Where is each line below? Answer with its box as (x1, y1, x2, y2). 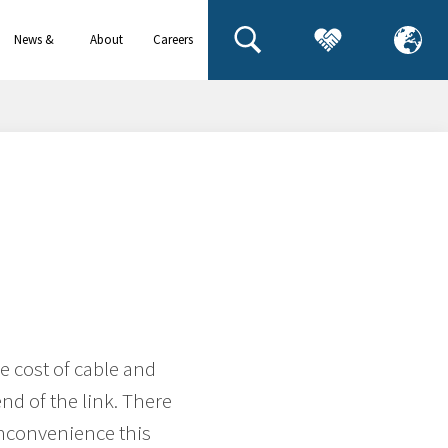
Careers (153, 31, 193, 48)
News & (14, 31, 55, 48)
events (14, 63, 49, 80)
